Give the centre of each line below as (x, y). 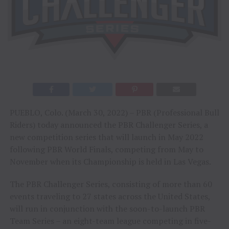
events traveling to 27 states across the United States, (110, 197)
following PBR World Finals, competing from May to (106, 150)
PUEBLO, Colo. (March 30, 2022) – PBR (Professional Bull (114, 113)
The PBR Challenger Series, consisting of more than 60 (111, 184)
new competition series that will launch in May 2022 (106, 137)
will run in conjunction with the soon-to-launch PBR (107, 209)
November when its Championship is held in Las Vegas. (110, 162)
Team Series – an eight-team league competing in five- (110, 221)
